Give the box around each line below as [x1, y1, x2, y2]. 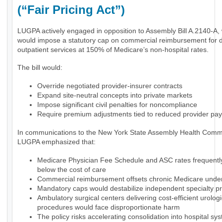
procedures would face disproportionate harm [37, 203, 180, 212]
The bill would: [17, 63, 62, 72]
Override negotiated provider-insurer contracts [37, 82, 182, 90]
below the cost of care [37, 166, 106, 174]
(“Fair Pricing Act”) [17, 3, 128, 17]
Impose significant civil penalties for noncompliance [37, 101, 197, 109]
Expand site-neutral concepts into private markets [37, 91, 192, 100]
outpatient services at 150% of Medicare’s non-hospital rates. [17, 46, 209, 54]
